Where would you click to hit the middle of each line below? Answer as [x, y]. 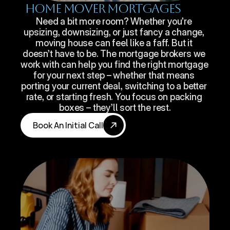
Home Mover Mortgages [103, 9]
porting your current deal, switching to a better [114, 86]
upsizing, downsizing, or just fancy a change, [114, 32]
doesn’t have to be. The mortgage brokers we [114, 54]
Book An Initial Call [68, 125]
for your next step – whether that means [114, 75]
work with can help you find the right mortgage [114, 64]
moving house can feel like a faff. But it [114, 43]
